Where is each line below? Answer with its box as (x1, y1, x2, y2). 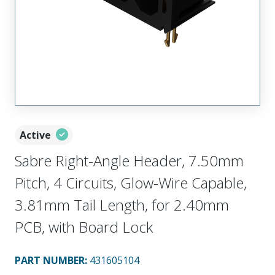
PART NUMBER (15, 254, 85, 267)
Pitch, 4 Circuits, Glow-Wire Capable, (15, 172, 247, 193)
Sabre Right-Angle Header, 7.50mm (15, 150, 244, 171)
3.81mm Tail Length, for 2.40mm (15, 195, 229, 215)
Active (20, 128, 51, 142)
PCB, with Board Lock (15, 217, 153, 237)
